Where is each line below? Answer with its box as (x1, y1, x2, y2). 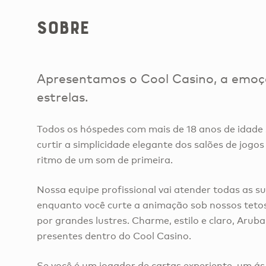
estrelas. (37, 88, 88, 104)
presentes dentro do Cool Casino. (37, 230, 191, 242)
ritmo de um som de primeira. (37, 154, 173, 166)
